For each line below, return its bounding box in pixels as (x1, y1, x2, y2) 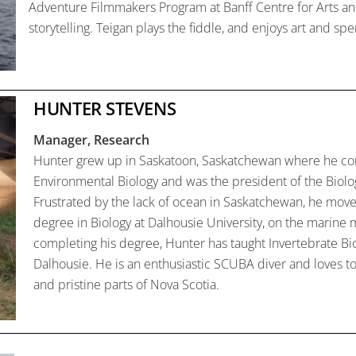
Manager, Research (33, 131, 153, 149)
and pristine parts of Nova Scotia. (33, 276, 220, 294)
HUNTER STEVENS (33, 96, 176, 122)
